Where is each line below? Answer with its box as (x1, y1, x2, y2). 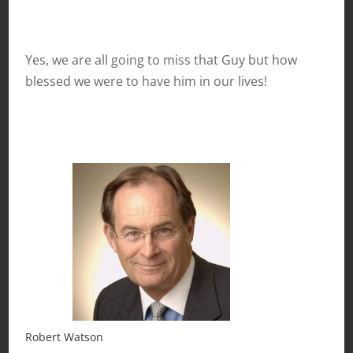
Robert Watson (24, 329, 103, 344)
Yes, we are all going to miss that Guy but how (24, 50, 297, 69)
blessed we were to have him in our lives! (24, 72, 267, 90)
